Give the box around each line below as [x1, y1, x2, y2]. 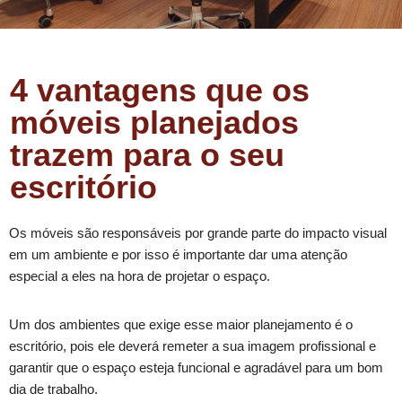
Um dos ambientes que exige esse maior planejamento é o [9, 317, 353, 332]
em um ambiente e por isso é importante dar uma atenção [9, 247, 347, 262]
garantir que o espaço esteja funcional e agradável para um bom [9, 360, 383, 375]
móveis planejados [10, 104, 299, 141]
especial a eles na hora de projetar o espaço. [9, 268, 274, 284]
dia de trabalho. [9, 381, 98, 397]
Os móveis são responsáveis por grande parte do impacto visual [9, 225, 387, 240]
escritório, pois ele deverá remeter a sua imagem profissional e [9, 338, 376, 354]
